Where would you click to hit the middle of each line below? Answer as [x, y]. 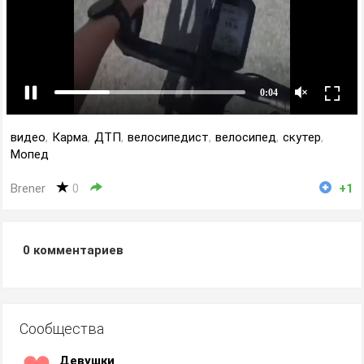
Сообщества [62, 329]
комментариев [77, 250]
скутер [302, 137]
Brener [28, 188]
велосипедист [168, 137]
